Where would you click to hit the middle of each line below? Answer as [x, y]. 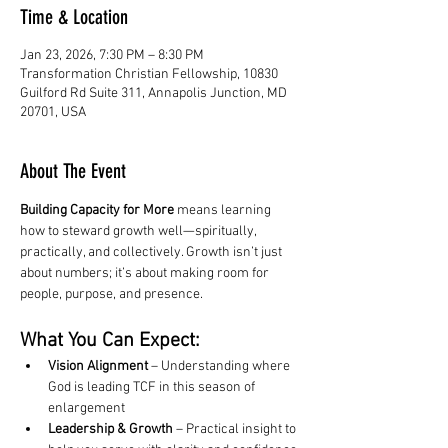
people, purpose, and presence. [111, 294]
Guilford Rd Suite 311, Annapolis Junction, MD [153, 93]
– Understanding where [220, 366]
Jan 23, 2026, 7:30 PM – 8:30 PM [112, 55]
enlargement [86, 408]
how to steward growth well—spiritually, [139, 231]
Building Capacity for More [97, 210]
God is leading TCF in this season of [153, 387]
